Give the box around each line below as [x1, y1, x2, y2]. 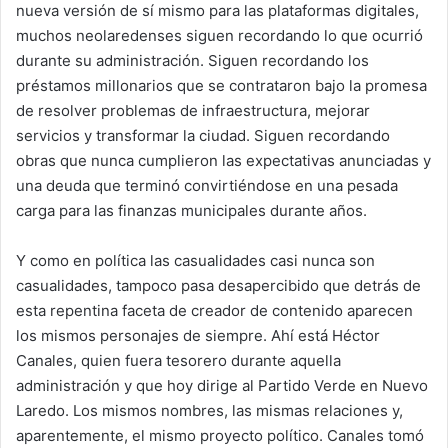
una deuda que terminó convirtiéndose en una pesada [16, 175, 398, 195]
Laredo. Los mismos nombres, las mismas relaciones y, [16, 400, 403, 420]
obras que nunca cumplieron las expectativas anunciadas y [16, 150, 431, 170]
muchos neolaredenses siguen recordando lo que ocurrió [16, 25, 423, 45]
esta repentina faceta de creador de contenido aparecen [16, 300, 413, 320]
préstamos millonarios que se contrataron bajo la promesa [16, 75, 427, 95]
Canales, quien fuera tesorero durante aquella [16, 350, 341, 370]
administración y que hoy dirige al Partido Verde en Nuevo [16, 375, 428, 395]
